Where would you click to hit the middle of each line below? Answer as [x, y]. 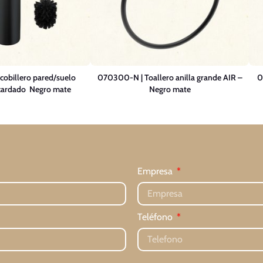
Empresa [156, 171]
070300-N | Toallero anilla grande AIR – [170, 77]
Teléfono [156, 217]
